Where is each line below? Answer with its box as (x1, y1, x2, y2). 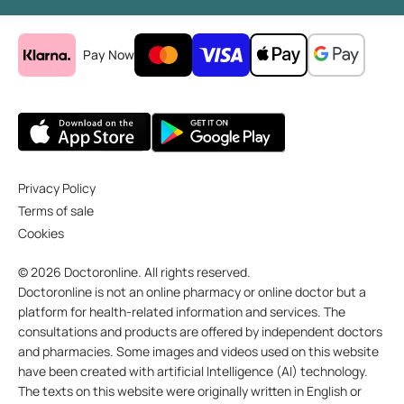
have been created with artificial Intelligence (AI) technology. (18, 363, 368, 381)
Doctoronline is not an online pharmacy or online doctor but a (18, 283, 366, 301)
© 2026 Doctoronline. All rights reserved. (18, 263, 251, 281)
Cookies (18, 225, 64, 243)
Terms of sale (18, 202, 94, 220)
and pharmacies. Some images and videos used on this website (18, 343, 379, 361)
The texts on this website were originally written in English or (18, 382, 362, 400)
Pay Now (83, 46, 134, 64)
